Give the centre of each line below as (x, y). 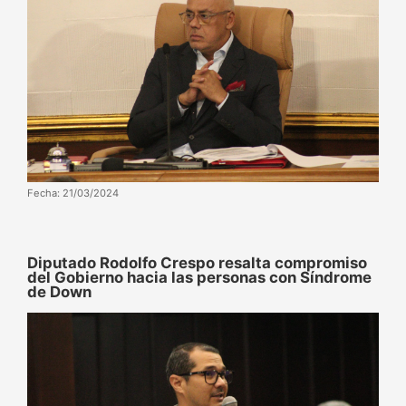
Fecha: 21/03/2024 (73, 193)
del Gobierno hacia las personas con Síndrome (199, 277)
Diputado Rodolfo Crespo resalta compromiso (197, 262)
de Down (59, 291)
